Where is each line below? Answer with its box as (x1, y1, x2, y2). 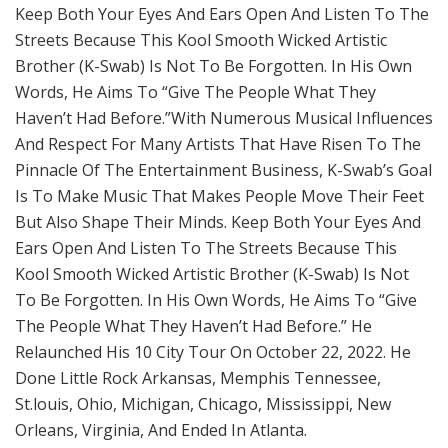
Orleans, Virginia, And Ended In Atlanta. (15, 419, 307, 442)
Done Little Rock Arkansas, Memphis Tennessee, (15, 367, 381, 390)
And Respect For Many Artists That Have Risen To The (15, 133, 421, 156)
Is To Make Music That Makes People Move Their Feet (15, 185, 424, 208)
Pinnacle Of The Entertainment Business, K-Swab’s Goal (15, 159, 432, 182)
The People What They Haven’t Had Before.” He (15, 315, 372, 338)
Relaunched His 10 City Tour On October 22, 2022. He (15, 341, 411, 364)
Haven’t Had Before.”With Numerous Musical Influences (15, 107, 433, 130)
